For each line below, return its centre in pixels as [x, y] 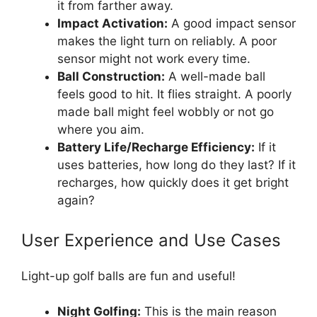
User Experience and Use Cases [151, 240]
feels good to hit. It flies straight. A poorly [174, 94]
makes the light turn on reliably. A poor [167, 41]
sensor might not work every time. [154, 59]
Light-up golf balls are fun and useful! [128, 276]
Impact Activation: [113, 23]
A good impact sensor [232, 23]
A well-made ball [215, 76]
